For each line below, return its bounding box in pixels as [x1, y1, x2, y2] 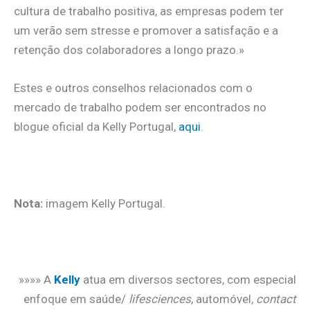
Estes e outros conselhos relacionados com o [14, 81, 253, 95]
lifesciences [129, 292, 191, 307]
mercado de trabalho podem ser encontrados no [14, 100, 266, 115]
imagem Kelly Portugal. [43, 196, 165, 210]
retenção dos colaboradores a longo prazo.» [14, 43, 244, 57]
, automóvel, [191, 292, 256, 307]
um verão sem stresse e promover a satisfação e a [14, 24, 278, 38]
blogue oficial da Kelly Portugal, [14, 120, 179, 134]
